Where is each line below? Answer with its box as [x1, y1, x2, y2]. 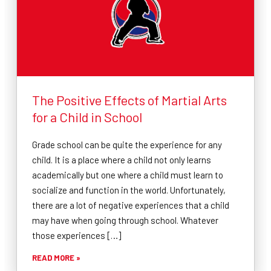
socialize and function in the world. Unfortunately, [32, 184, 226, 195]
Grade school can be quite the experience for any [32, 139, 222, 150]
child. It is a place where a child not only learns [32, 154, 211, 165]
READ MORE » [32, 252, 80, 263]
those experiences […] [32, 229, 121, 241]
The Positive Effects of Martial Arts [32, 91, 227, 108]
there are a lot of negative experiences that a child [32, 199, 229, 211]
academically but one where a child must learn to [32, 169, 223, 180]
